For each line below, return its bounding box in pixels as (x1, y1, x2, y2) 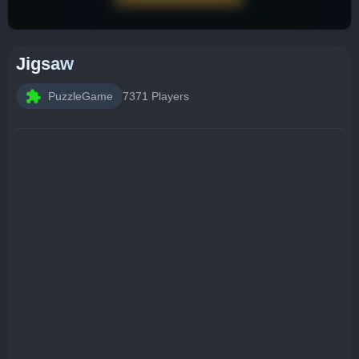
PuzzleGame (48, 90, 113, 103)
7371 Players (123, 90, 189, 103)
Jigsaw (16, 54, 74, 74)
